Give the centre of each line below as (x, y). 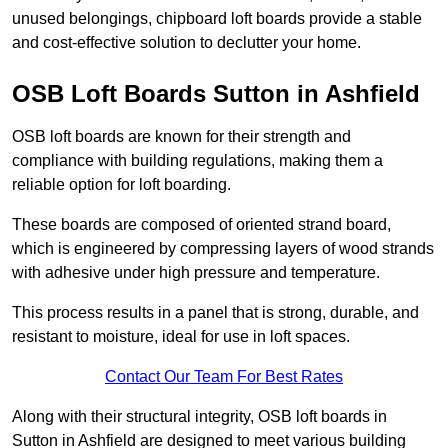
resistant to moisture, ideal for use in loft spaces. (181, 337)
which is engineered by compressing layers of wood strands (223, 249)
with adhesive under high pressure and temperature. (196, 273)
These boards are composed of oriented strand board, (201, 225)
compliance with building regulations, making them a (197, 161)
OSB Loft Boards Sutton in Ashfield (216, 94)
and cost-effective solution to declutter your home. (186, 43)
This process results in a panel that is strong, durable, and (215, 313)
